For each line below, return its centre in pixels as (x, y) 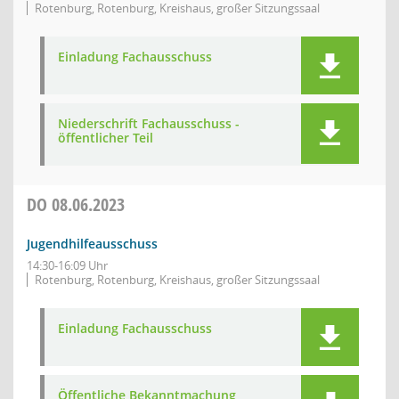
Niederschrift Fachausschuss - (149, 123)
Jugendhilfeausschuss (92, 244)
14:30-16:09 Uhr (67, 265)
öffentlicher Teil (106, 138)
